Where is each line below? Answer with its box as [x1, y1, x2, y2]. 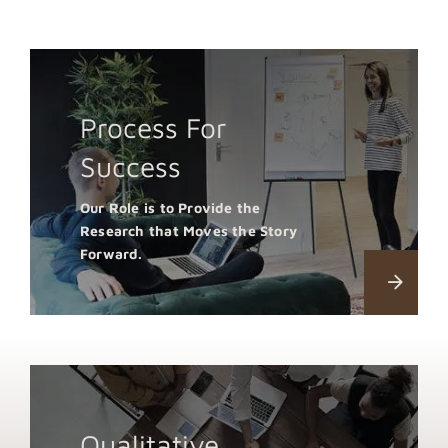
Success [80, 150, 181, 184]
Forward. [80, 245, 143, 263]
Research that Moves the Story [80, 222, 298, 240]
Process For [80, 111, 227, 145]
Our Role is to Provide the [80, 199, 261, 217]
